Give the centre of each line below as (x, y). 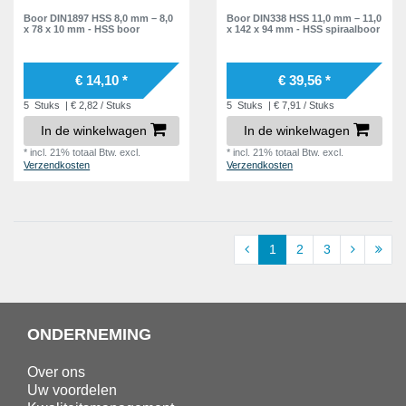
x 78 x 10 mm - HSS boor (82, 29)
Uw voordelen (72, 390)
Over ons (56, 372)
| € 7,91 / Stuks (300, 105)
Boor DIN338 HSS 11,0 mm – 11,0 (304, 18)
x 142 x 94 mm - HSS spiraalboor (304, 29)
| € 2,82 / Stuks (97, 105)
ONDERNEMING (89, 334)
